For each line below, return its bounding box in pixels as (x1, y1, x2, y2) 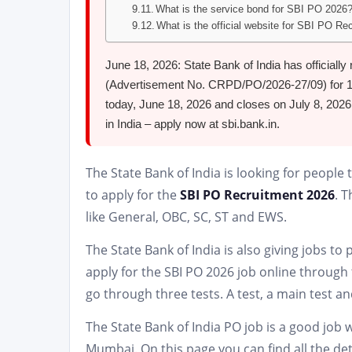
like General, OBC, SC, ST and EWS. (86, 208, 287, 225)
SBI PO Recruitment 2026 (180, 186, 335, 203)
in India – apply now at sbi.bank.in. (105, 117, 280, 130)
